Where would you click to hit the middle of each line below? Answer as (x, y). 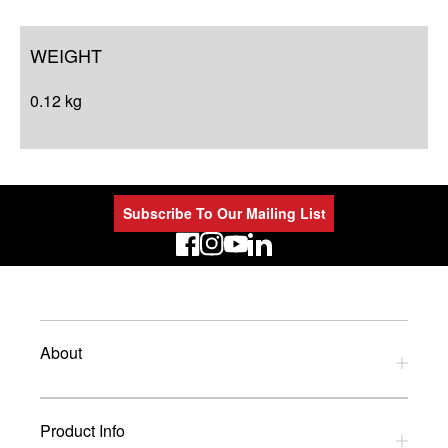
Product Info (82, 430)
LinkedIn (277, 266)
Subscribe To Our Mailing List (224, 213)
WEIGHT (66, 54)
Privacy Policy (95, 403)
